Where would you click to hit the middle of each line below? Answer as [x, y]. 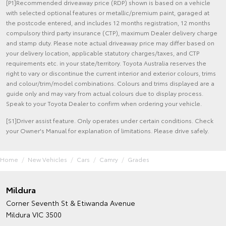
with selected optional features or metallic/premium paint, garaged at [108, 13]
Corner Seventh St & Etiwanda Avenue [71, 203]
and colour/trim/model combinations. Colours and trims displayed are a [110, 83]
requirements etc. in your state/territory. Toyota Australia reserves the [106, 63]
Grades [138, 159]
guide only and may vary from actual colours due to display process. [105, 93]
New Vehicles [47, 159]
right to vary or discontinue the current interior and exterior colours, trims [111, 73]
